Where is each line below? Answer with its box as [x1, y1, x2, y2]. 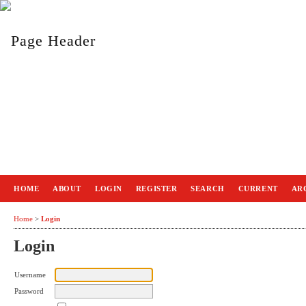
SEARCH [191, 184, 225, 193]
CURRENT [238, 184, 278, 193]
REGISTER [135, 184, 178, 193]
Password [14, 287, 44, 296]
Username [14, 270, 46, 279]
